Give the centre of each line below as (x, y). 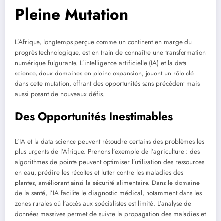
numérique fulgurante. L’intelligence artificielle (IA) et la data (101, 63)
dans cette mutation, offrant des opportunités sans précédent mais (107, 84)
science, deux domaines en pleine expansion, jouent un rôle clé (104, 74)
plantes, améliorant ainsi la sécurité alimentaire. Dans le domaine (107, 183)
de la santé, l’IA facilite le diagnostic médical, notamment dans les (108, 193)
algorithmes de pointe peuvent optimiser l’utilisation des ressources (110, 162)
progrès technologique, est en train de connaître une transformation (110, 53)
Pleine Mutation (72, 14)
